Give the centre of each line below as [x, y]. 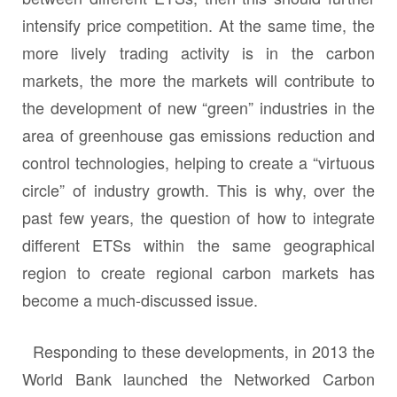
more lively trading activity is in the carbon [198, 52]
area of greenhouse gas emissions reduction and [198, 134]
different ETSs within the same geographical [198, 244]
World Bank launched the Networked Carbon [198, 378]
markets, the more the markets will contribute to [198, 79]
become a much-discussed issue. [140, 299]
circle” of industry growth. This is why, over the [198, 189]
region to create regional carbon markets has [198, 272]
